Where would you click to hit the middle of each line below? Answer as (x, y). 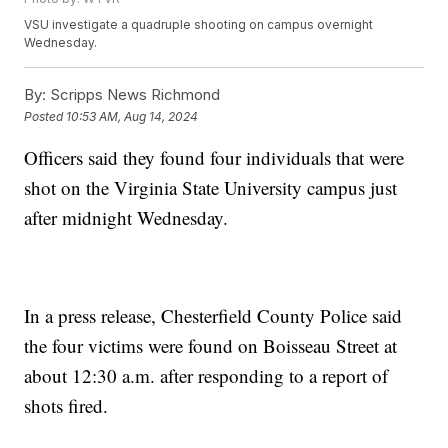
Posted (45, 116)
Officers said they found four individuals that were (214, 158)
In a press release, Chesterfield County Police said (213, 316)
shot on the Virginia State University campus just (211, 188)
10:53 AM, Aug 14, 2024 (132, 116)
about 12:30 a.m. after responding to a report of (206, 376)
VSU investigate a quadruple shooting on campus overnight (199, 25)
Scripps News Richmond (133, 95)
